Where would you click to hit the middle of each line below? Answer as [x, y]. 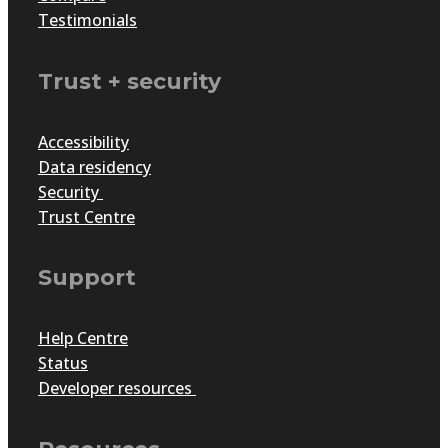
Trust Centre [86, 216]
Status [63, 363]
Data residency [94, 166]
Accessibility [83, 141]
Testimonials [87, 20]
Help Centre [83, 338]
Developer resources [117, 388]
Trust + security [129, 81]
